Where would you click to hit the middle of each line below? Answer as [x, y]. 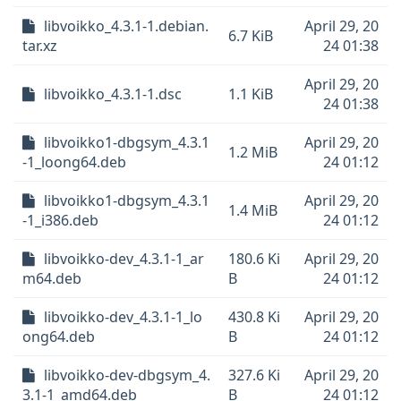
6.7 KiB [251, 36]
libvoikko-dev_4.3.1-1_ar [124, 259]
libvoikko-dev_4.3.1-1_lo [123, 317]
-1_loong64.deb [74, 162]
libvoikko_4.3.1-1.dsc [113, 94]
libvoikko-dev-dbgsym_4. [127, 375]
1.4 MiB [253, 210]
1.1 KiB [251, 94]
